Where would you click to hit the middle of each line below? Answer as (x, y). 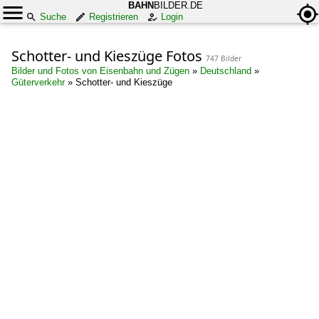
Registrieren (114, 17)
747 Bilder (224, 58)
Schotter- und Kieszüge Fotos (109, 56)
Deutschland (226, 71)
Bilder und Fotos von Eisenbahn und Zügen (100, 71)
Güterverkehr (38, 82)
